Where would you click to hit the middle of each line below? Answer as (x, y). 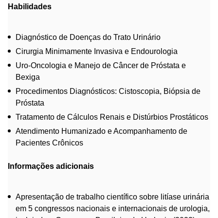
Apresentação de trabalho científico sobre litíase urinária (112, 197)
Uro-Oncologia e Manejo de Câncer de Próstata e (101, 65)
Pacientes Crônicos (49, 143)
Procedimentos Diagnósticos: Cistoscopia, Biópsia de (108, 91)
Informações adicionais (51, 166)
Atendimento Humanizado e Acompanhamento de (101, 131)
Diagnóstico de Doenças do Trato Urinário (88, 37)
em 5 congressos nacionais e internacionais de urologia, (113, 208)
